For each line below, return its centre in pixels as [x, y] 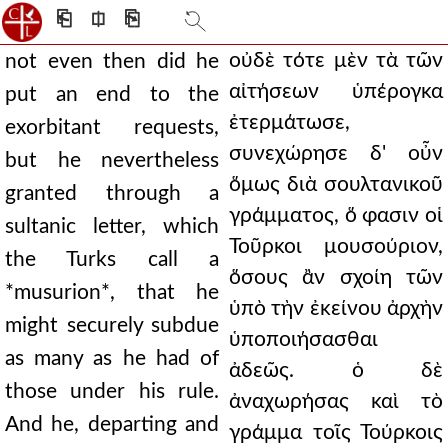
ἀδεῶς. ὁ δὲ [336, 370]
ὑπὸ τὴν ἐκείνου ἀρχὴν [336, 308]
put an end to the [112, 94]
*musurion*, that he [112, 292]
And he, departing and [112, 424]
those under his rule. [112, 391]
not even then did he [112, 61]
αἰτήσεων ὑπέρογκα [336, 91]
